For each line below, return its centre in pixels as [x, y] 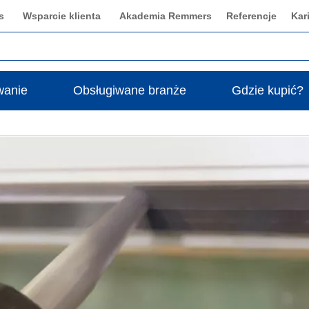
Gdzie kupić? [267, 90]
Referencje [251, 16]
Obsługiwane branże [129, 90]
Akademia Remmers [166, 16]
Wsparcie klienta [62, 16]
